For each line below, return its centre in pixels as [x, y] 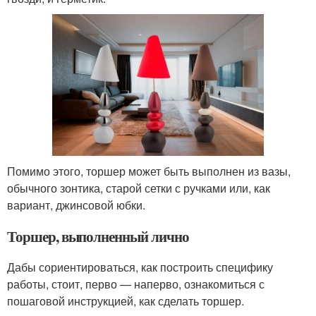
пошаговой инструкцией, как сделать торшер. [126, 300]
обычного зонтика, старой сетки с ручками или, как [139, 188]
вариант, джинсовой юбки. [76, 205]
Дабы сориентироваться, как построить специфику [140, 267]
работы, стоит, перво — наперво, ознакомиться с [136, 284]
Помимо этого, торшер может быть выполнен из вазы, [149, 171]
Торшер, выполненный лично [98, 236]
